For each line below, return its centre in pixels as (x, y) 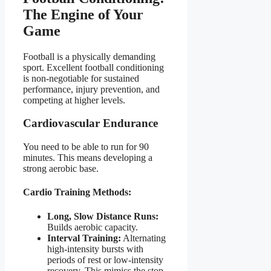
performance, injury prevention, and (91, 89)
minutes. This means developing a (88, 158)
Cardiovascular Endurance (90, 123)
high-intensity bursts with (95, 249)
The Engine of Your (83, 14)
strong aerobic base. (61, 169)
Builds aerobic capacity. (93, 227)
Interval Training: (84, 238)
